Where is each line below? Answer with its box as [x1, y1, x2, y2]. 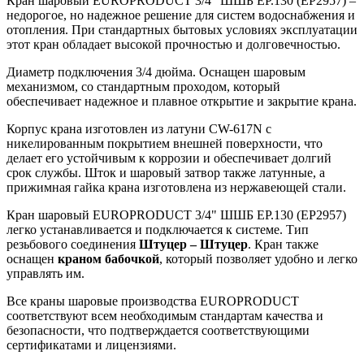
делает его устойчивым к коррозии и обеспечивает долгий [6, 150, 331, 165]
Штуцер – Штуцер [139, 236, 248, 251]
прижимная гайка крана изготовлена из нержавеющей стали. [6, 180, 346, 194]
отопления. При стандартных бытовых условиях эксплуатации [6, 22, 357, 37]
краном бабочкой [58, 251, 159, 266]
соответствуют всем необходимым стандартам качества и [6, 308, 323, 323]
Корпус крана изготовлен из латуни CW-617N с [6, 121, 271, 136]
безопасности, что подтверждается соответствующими [6, 323, 310, 337]
